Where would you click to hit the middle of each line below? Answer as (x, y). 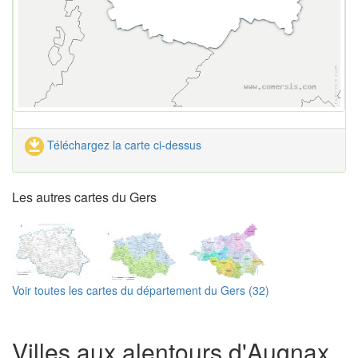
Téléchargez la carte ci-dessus (123, 145)
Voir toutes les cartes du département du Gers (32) (141, 290)
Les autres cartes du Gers (84, 197)
